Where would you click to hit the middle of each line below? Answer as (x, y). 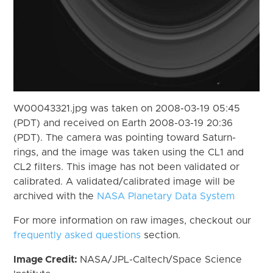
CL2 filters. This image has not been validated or (127, 167)
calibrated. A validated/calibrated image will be (125, 181)
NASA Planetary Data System (166, 196)
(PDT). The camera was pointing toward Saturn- (125, 137)
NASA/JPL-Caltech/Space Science (161, 259)
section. (161, 235)
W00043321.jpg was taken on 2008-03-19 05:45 (127, 108)
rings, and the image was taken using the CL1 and (129, 152)
